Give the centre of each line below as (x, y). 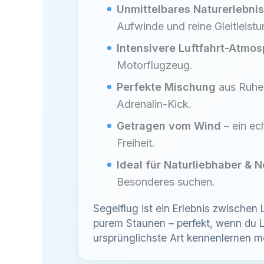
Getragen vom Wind (169, 126)
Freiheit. (136, 143)
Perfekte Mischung (166, 87)
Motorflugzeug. (155, 65)
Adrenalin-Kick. (154, 104)
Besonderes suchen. (166, 182)
